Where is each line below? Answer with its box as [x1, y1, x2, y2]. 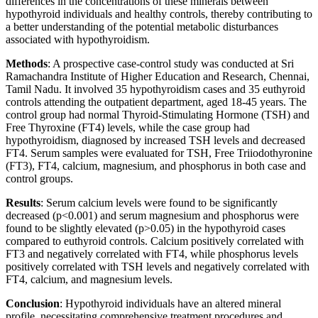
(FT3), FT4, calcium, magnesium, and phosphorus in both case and [6, 159, 306, 172]
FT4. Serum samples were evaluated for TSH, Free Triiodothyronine [6, 146, 312, 159]
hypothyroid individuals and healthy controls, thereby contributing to [6, 7, 312, 20]
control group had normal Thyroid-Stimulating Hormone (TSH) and [6, 108, 309, 121]
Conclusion [6, 297, 60, 309]
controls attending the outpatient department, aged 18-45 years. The [6, 95, 307, 108]
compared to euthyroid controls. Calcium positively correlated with [6, 234, 304, 247]
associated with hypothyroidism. [6, 33, 150, 45]
